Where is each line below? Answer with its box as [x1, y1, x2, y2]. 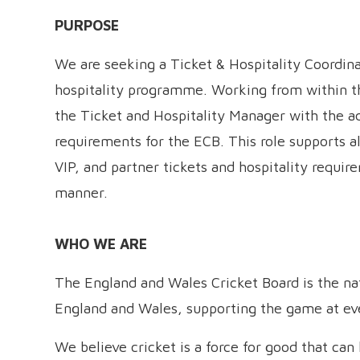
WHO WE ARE [54, 235, 147, 252]
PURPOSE [54, 17, 119, 34]
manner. [54, 184, 108, 201]
